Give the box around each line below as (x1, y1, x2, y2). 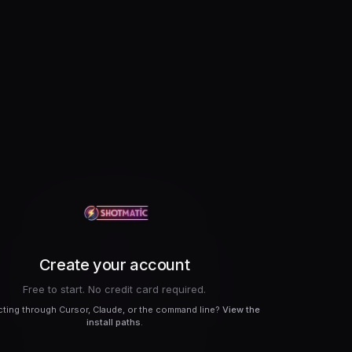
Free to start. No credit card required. (23, 283, 207, 295)
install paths (86, 317, 141, 328)
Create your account (38, 255, 190, 274)
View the (222, 304, 261, 315)
